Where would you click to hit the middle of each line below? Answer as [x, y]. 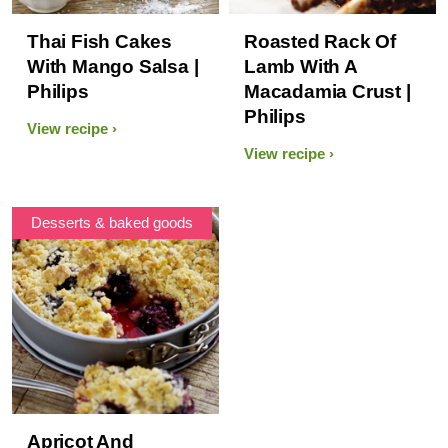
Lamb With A [300, 66]
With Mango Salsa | [113, 66]
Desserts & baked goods [112, 222]
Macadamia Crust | [327, 91]
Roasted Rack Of [320, 41]
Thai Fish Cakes [100, 41]
